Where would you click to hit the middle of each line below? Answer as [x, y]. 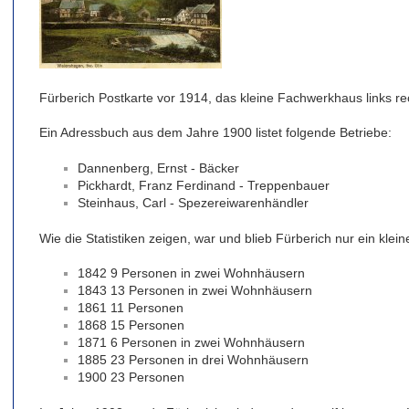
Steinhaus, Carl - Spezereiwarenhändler [193, 202]
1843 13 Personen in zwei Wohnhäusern [195, 291]
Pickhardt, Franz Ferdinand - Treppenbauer [204, 185]
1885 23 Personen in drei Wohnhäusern [193, 360]
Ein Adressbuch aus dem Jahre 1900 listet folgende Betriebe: [215, 133]
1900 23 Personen [131, 378]
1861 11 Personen [131, 308]
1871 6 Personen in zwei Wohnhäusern [191, 343]
